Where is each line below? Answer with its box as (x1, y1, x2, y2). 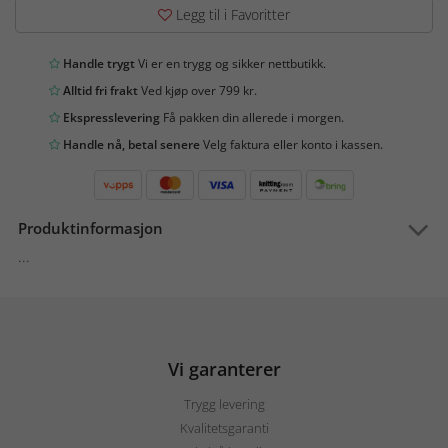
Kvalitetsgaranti (179, 419, 269, 438)
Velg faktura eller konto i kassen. (200, 136, 383, 154)
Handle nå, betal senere (60, 136, 200, 154)
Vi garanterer (167, 357, 281, 382)
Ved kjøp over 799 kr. (138, 82, 257, 100)
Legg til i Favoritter (172, 5, 290, 25)
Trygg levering (183, 395, 265, 414)
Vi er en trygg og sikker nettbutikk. (135, 55, 326, 73)
